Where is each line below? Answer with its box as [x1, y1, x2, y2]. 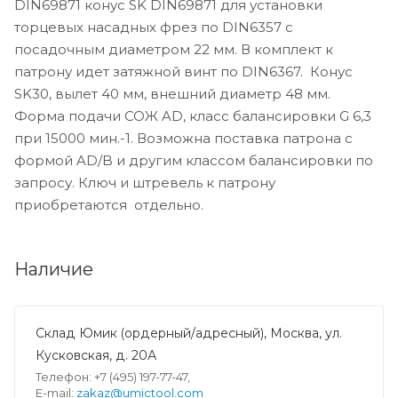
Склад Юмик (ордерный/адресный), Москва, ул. [36, 324, 342, 341]
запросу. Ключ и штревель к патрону [14, 173, 275, 191]
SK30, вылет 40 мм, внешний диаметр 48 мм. [14, 84, 330, 102]
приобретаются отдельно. [14, 195, 203, 213]
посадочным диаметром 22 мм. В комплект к [14, 40, 333, 58]
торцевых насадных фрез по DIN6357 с [14, 18, 293, 36]
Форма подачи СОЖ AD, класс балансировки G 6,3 [14, 107, 371, 124]
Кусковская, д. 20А [36, 346, 156, 363]
